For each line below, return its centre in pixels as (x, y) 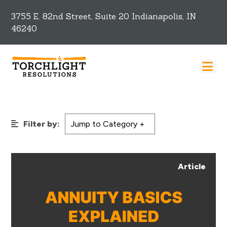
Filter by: (42, 124)
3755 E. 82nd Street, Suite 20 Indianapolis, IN (104, 16)
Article (192, 167)
